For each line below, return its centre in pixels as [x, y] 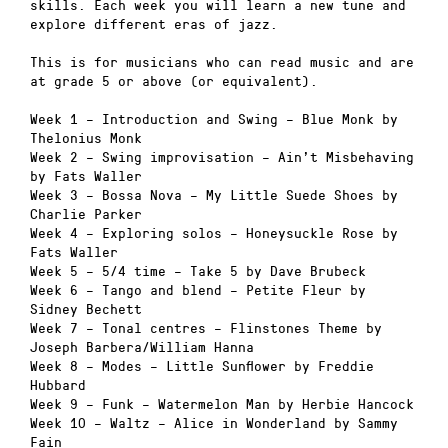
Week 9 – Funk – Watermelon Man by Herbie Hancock [222, 404]
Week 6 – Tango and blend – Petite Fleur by [198, 290]
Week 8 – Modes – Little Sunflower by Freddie [202, 366]
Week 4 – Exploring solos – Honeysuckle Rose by [214, 233]
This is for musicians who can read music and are [222, 61]
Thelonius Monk [86, 138]
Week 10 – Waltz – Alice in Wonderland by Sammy [214, 423]
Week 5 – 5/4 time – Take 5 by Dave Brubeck [198, 271]
